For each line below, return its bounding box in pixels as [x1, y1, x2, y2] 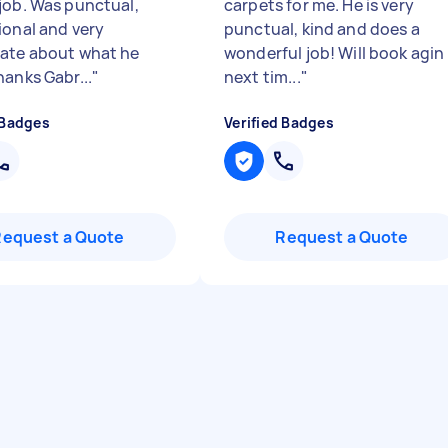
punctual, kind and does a [224, 18, 420, 40]
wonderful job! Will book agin [224, 42, 445, 64]
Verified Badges [224, 113, 334, 132]
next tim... [224, 66, 301, 88]
